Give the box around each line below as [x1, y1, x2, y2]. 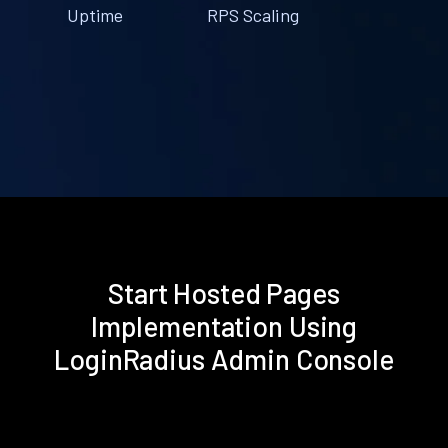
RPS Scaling [206, 3, 299, 26]
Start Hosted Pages [108, 275, 340, 310]
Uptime [66, 3, 124, 26]
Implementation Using [90, 308, 358, 343]
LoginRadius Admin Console [54, 341, 394, 376]
